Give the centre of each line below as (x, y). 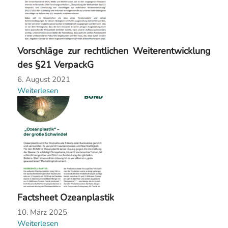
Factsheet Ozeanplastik (65, 198)
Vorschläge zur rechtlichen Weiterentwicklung (114, 51)
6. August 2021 (44, 80)
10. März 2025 (42, 212)
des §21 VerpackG (55, 65)
